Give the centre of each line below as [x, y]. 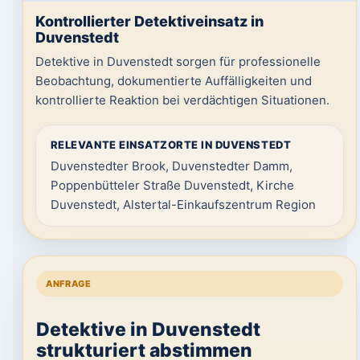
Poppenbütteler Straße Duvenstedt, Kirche [172, 185]
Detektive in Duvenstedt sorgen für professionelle [178, 61]
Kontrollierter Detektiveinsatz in [149, 21]
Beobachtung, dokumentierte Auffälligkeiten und [173, 81]
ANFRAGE [68, 284]
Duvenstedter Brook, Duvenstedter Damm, [171, 166]
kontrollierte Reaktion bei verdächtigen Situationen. [182, 100]
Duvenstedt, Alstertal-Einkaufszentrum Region [183, 205]
